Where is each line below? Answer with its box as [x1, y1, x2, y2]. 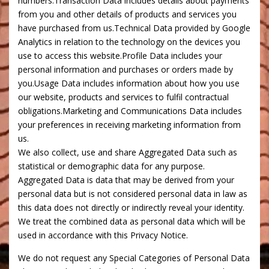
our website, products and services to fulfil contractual [18, 91, 229, 103]
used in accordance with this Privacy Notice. [18, 229, 188, 241]
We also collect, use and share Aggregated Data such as [18, 147, 237, 159]
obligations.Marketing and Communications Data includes [18, 105, 242, 117]
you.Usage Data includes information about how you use [18, 77, 240, 89]
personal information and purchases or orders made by [18, 64, 233, 76]
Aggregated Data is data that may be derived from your [18, 174, 234, 186]
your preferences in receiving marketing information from [18, 119, 241, 131]
